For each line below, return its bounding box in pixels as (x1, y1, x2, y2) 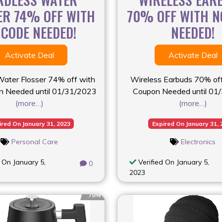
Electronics (181, 137, 216, 146)
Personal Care (11, 137, 58, 146)
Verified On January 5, (136, 157, 209, 166)
